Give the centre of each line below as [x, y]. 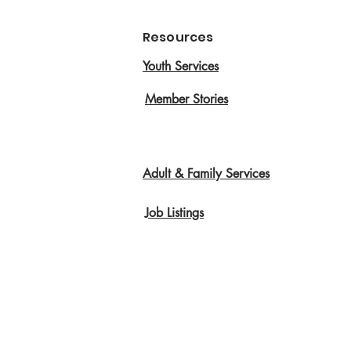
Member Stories [186, 100]
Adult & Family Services [206, 174]
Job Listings [174, 213]
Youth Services [181, 67]
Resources [178, 38]
